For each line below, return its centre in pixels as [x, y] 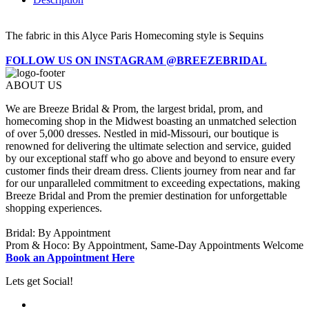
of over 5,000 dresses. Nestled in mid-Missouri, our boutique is [142, 134]
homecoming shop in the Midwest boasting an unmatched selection [151, 121]
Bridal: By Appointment [58, 233]
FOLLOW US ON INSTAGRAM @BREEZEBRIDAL [136, 61]
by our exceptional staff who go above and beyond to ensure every [150, 159]
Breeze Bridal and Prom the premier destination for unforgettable [146, 196]
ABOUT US [34, 86]
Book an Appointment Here [70, 258]
